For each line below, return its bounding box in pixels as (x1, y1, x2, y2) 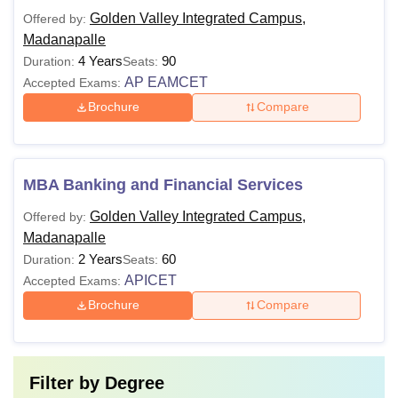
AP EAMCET (124, 74, 208, 90)
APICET (124, 272, 177, 288)
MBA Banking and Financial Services (23, 175, 303, 194)
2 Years (78, 251, 123, 267)
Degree (105, 372, 164, 393)
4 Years (78, 52, 123, 68)
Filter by (29, 372, 105, 393)
